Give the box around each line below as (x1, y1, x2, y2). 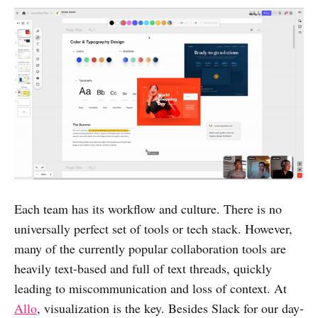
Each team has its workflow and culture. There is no (14, 199, 282, 217)
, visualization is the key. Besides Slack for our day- (37, 299, 304, 317)
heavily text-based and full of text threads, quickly (14, 259, 272, 277)
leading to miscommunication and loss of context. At (14, 279, 287, 297)
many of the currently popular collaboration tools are (14, 239, 286, 257)
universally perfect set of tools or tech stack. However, (14, 219, 292, 237)
